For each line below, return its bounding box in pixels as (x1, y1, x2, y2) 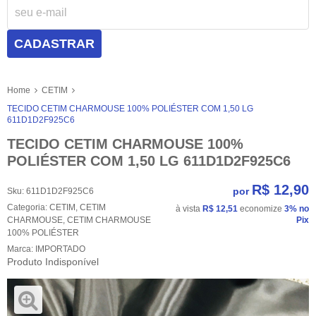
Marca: (7, 243, 35, 254)
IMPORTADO (35, 243, 85, 254)
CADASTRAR (14, 37, 95, 51)
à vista (176, 203, 202, 214)
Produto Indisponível (7, 255, 99, 267)
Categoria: (7, 202, 47, 212)
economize (238, 203, 284, 214)
